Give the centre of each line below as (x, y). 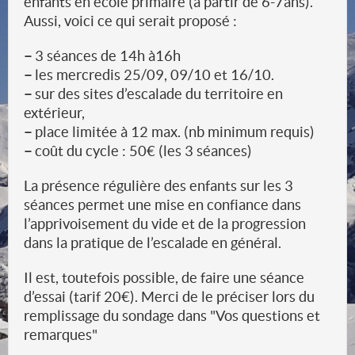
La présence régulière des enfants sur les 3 (158, 186)
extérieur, (54, 113)
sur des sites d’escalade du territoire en (157, 94)
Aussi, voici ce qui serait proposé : (130, 21)
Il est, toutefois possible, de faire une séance (164, 278)
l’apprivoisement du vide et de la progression (165, 224)
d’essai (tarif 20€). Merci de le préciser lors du (169, 297)
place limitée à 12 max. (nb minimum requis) (173, 132)
